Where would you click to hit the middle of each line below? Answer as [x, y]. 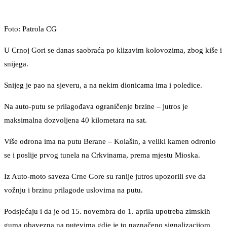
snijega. [16, 64]
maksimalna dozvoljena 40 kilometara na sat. [75, 120]
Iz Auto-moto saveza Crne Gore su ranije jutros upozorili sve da [105, 177]
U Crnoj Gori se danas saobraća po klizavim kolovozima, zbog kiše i [113, 50]
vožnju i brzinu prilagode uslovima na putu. [73, 190]
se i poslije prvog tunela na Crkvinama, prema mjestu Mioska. [102, 155]
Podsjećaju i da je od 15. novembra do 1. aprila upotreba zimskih [107, 212]
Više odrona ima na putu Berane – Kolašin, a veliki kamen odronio [110, 142]
